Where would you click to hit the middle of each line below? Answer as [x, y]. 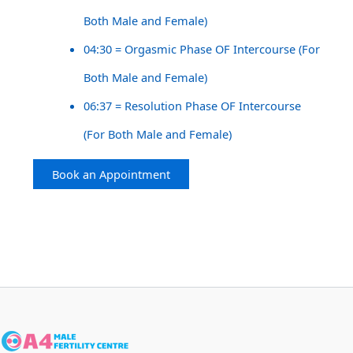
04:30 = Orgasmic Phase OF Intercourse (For [201, 48]
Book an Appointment [111, 175]
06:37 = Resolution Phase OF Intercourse [192, 105]
